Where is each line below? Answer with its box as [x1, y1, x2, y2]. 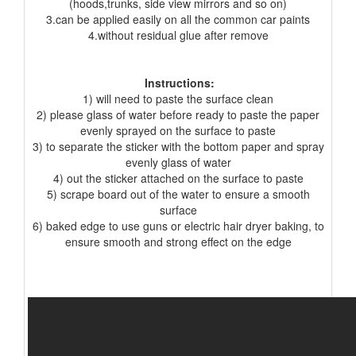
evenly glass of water [125, 154, 231, 171]
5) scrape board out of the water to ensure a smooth [46, 186, 310, 203]
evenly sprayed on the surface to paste [80, 122, 276, 139]
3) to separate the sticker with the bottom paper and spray [32, 138, 324, 155]
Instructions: [141, 75, 215, 91]
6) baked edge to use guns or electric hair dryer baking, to [32, 218, 324, 234]
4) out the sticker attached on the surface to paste [52, 170, 304, 187]
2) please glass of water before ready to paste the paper [37, 106, 319, 123]
